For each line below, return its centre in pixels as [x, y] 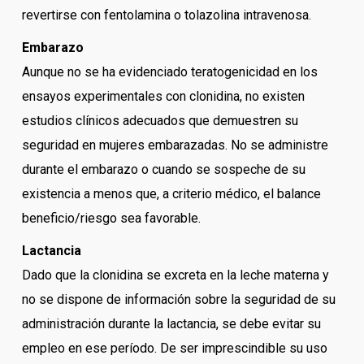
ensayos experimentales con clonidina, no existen [163, 97]
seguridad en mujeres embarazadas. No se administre [175, 145]
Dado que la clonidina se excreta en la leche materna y [175, 275]
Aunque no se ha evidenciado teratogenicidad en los [169, 72]
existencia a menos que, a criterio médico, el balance [171, 194]
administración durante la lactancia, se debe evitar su [171, 324]
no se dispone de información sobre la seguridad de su [178, 300]
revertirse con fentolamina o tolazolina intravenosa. [166, 15]
